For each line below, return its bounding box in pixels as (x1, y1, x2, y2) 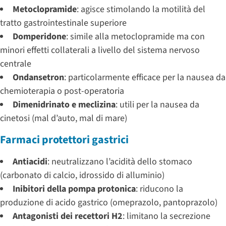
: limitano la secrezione (123, 209, 210, 222)
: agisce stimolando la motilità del (77, 3, 205, 16)
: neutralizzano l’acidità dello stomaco (47, 155, 192, 168)
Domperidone (13, 30, 66, 43)
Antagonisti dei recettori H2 (13, 209, 123, 222)
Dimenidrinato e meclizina (13, 98, 116, 111)
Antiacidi (13, 155, 47, 168)
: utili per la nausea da (116, 98, 199, 111)
